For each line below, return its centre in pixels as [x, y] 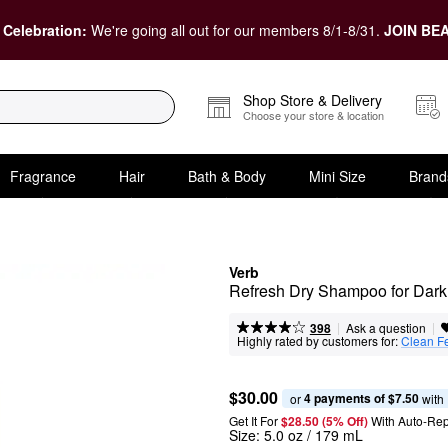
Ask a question [385, 327]
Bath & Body [226, 175]
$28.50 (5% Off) [326, 421]
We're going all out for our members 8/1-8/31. [237, 29]
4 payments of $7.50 [361, 397]
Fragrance [42, 175]
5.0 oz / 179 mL [313, 435]
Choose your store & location [313, 115]
